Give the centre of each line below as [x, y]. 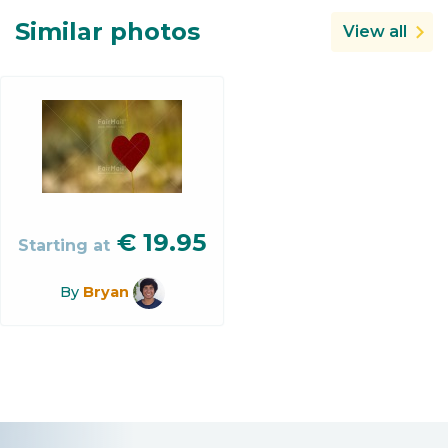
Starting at [64, 245]
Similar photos [107, 31]
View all [375, 31]
